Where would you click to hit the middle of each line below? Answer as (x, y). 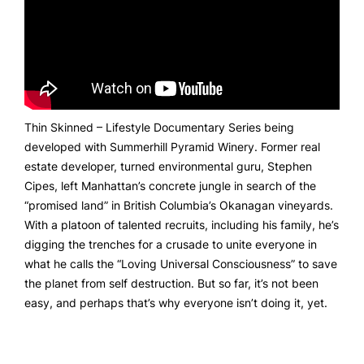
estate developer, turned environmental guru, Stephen (168, 167)
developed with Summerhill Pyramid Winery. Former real (172, 147)
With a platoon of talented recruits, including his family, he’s (182, 225)
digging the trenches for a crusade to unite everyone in (171, 245)
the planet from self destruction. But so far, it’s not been (171, 284)
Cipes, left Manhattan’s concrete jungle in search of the (170, 186)
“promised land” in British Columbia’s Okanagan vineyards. (179, 206)
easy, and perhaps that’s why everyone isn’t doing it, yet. (176, 303)
